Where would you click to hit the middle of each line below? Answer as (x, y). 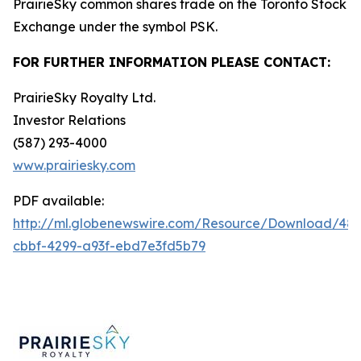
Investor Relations (69, 120)
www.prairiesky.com (74, 165)
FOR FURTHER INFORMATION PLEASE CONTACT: (172, 62)
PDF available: (58, 201)
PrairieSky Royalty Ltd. (84, 98)
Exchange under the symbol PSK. (115, 27)
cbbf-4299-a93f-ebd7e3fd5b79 (109, 246)
